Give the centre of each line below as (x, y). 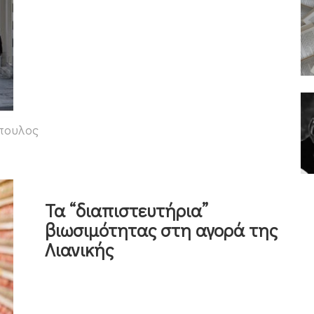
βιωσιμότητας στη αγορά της (161, 230)
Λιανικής (79, 249)
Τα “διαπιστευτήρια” (127, 210)
